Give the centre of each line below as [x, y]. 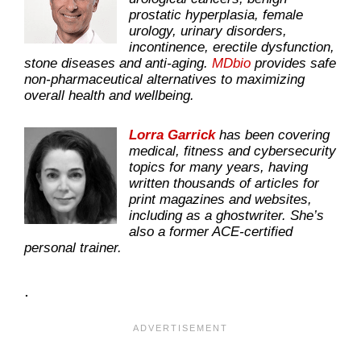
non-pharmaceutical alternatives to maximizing [164, 80]
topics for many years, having [218, 167]
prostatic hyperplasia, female [216, 15]
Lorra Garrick [172, 135]
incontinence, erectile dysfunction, [232, 48]
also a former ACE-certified [211, 231]
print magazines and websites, [220, 199]
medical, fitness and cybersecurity [232, 151]
